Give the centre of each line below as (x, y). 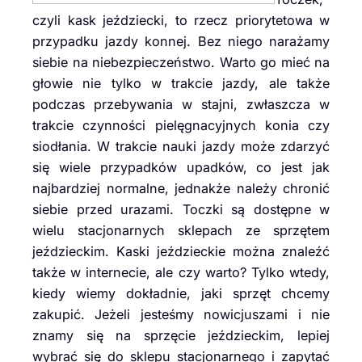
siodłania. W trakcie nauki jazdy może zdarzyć (181, 146)
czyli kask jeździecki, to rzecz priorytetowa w (181, 20)
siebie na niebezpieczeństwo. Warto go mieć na (181, 62)
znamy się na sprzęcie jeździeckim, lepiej (181, 335)
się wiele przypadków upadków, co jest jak (181, 167)
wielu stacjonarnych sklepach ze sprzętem (181, 230)
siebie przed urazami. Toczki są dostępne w (181, 209)
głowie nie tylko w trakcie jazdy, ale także (181, 83)
